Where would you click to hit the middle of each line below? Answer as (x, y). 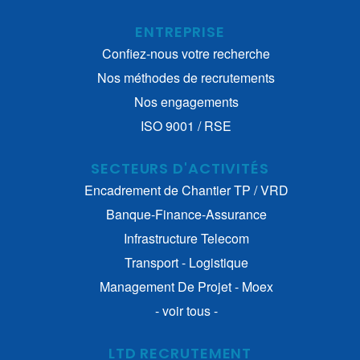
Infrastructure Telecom (186, 238)
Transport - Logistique (186, 262)
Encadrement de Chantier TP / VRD (186, 190)
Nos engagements (186, 101)
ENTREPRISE (180, 31)
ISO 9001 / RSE (186, 125)
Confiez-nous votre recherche (186, 53)
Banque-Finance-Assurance (186, 214)
